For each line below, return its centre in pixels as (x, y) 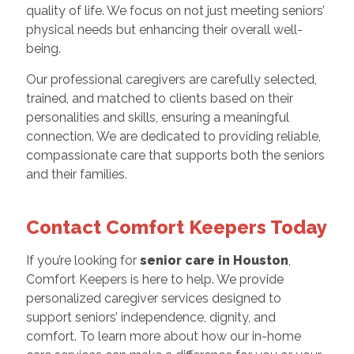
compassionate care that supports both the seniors (175, 156)
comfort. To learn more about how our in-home (163, 337)
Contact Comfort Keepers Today (176, 228)
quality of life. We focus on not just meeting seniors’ (175, 11)
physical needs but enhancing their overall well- (164, 30)
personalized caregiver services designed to (153, 299)
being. (43, 49)
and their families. (76, 175)
